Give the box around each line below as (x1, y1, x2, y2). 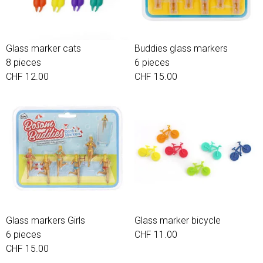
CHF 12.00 (6, 71, 49, 82)
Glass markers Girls (6, 215, 85, 226)
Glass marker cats (6, 43, 81, 54)
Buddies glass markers (134, 43, 228, 54)
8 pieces (6, 57, 41, 68)
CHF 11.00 (134, 229, 177, 240)
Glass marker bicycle (134, 215, 221, 226)
